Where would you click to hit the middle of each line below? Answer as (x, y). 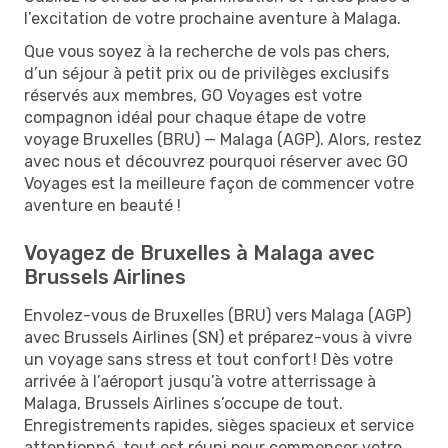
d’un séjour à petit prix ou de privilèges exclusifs (206, 73)
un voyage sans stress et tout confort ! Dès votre (208, 359)
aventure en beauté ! (102, 205)
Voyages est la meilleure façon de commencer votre (219, 183)
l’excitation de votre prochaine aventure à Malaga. (212, 18)
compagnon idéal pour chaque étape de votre (195, 117)
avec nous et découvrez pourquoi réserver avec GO (216, 161)
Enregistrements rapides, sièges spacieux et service (219, 425)
